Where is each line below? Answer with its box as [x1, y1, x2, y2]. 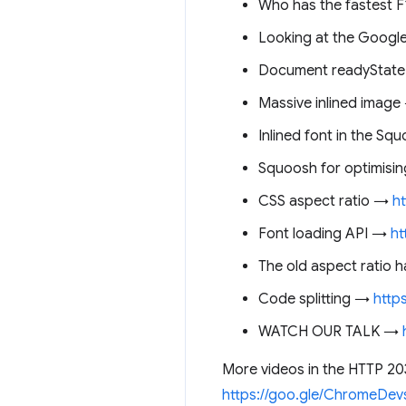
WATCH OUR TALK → [258, 323, 402, 341]
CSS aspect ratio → [258, 192, 392, 210]
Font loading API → [258, 225, 391, 243]
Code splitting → [258, 290, 373, 308]
